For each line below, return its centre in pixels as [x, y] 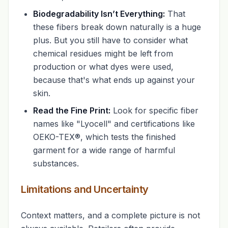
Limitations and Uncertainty [85, 189]
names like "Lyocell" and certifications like [114, 124]
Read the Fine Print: [72, 110]
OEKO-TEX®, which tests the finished [104, 137]
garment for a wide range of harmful [104, 150]
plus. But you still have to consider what [110, 40]
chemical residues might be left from [103, 53]
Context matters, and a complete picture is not [110, 215]
